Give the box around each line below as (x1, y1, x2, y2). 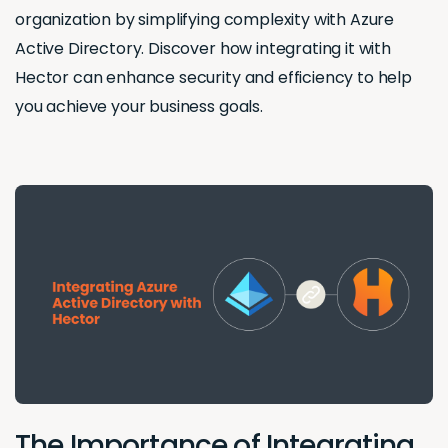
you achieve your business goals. (15, 95, 263, 119)
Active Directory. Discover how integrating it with (15, 37, 391, 61)
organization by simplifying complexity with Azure (15, 8, 395, 32)
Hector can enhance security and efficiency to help (15, 66, 412, 90)
